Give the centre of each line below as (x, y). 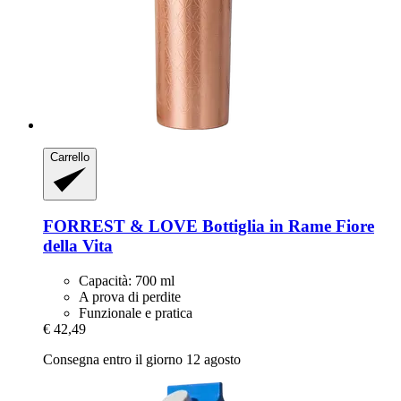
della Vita (78, 246)
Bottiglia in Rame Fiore (286, 226)
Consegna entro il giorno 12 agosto (142, 359)
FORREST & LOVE (120, 226)
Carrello (70, 158)
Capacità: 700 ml (127, 280)
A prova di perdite (130, 296)
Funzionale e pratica (136, 312)
